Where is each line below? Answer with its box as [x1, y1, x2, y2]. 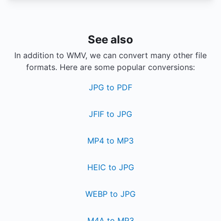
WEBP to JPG [85, 189, 136, 199]
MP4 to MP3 [87, 136, 134, 146]
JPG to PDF [89, 82, 132, 92]
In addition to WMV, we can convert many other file [14, 50, 207, 60]
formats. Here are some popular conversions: [26, 62, 195, 72]
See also [88, 33, 133, 46]
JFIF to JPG [89, 109, 132, 119]
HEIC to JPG [87, 162, 134, 172]
